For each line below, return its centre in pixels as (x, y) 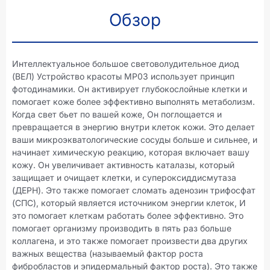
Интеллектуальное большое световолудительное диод (126, 63)
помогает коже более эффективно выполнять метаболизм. (133, 101)
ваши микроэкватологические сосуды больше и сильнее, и (135, 139)
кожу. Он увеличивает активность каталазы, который (123, 165)
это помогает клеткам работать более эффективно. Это (128, 215)
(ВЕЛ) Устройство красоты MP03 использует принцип (123, 76)
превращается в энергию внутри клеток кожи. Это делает (133, 127)
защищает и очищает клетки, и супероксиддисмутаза (124, 177)
